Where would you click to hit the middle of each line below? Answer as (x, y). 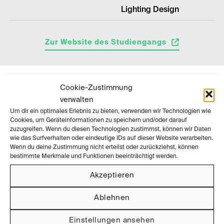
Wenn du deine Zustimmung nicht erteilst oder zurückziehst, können (104, 147)
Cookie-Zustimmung (96, 87)
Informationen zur (45, 93)
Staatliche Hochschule (112, 159)
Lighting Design (150, 10)
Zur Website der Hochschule (105, 208)
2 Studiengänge (42, 176)
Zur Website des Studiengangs (105, 42)
